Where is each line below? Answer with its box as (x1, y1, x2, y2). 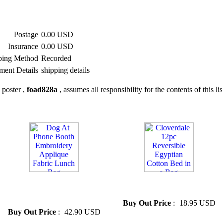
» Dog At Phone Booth (1, 176, 77, 185)
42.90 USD (64, 208, 101, 216)
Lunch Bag (1, 194, 39, 203)
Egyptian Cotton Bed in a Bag (116, 185, 218, 194)
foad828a (27, 85, 59, 94)
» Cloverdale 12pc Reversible (116, 176, 214, 185)
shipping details (41, 66, 90, 74)
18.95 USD (179, 199, 216, 207)
